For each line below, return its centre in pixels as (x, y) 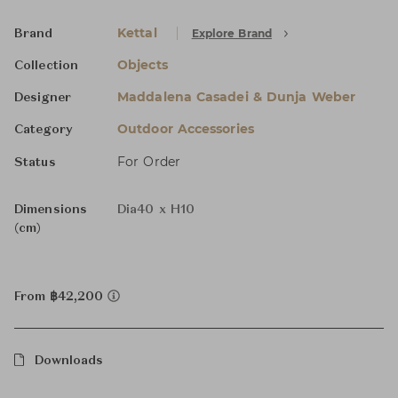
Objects (143, 65)
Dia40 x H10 (156, 210)
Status (35, 163)
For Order (149, 162)
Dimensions (51, 210)
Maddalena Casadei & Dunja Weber (237, 97)
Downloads (69, 361)
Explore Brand (231, 33)
